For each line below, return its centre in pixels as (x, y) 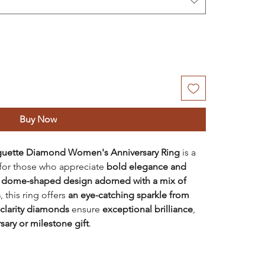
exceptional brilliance (147, 209)
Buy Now (38, 119)
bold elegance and (146, 166)
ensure (85, 209)
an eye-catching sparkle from (128, 195)
